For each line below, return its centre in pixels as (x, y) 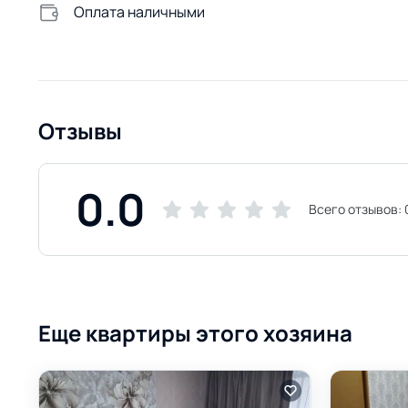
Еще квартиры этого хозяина (195, 333)
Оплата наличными (139, 12)
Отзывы (80, 131)
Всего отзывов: (357, 209)
